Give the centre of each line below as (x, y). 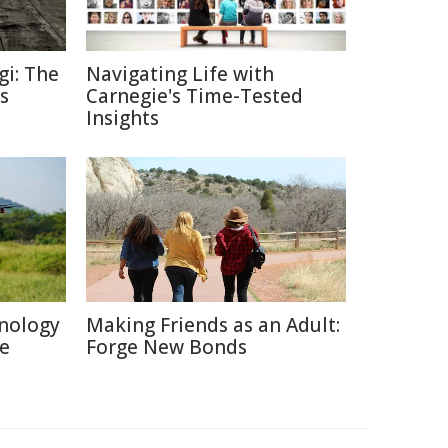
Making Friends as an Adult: (213, 325)
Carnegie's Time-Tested (194, 96)
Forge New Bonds (166, 347)
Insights (122, 118)
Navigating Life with (180, 74)
